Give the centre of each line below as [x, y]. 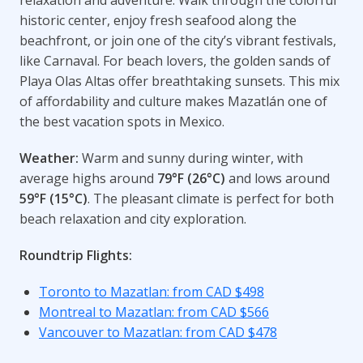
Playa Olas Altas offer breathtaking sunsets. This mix [179, 81]
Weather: [49, 158]
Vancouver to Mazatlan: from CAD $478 [158, 332]
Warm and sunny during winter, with [191, 158]
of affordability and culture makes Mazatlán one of [173, 101]
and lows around [278, 178]
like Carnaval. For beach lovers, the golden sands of [175, 60]
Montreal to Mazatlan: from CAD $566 [154, 312]
